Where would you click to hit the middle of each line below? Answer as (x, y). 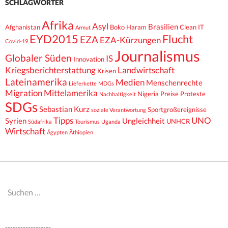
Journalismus (157, 56)
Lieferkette (83, 83)
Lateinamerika (36, 82)
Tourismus (87, 122)
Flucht (178, 39)
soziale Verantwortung (119, 110)
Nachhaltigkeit (118, 94)
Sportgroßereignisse (177, 110)
